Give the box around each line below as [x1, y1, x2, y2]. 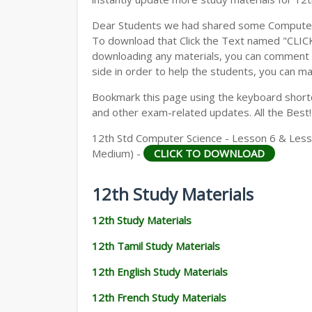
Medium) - [92, 146, 143, 160]
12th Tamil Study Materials [92, 239, 220, 253]
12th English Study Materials [92, 265, 228, 279]
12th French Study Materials [92, 290, 226, 304]
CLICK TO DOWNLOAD [154, 146, 265, 160]
